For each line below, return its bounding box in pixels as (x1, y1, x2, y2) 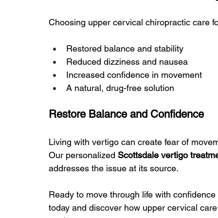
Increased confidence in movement (66, 70, 202, 80)
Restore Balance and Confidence (49, 108, 204, 121)
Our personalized (49, 150, 118, 161)
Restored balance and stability (66, 43, 183, 54)
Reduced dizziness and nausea (66, 56, 188, 67)
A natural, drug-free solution (66, 83, 174, 93)
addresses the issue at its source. (49, 163, 179, 174)
